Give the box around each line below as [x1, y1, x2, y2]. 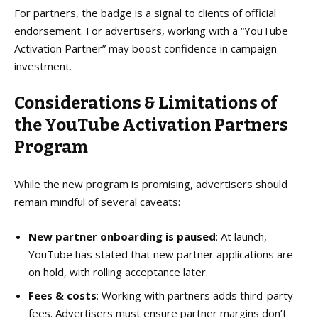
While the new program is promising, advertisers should [14, 176, 287, 191]
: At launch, [216, 229, 267, 243]
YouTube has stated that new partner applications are [28, 246, 293, 261]
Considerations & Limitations [14, 92, 258, 113]
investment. [14, 58, 72, 73]
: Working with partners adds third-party [97, 287, 293, 302]
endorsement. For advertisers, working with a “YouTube [14, 23, 288, 38]
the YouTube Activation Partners [14, 114, 288, 135]
